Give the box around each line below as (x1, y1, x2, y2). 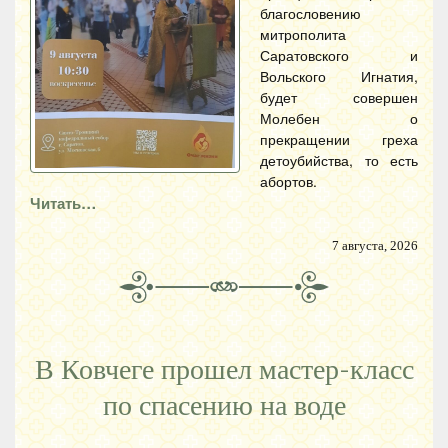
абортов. (260, 170, 341, 191)
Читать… (30, 191, 96, 214)
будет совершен (260, 86, 418, 107)
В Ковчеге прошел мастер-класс (34, 353, 414, 386)
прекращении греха (260, 128, 418, 149)
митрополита (260, 23, 346, 44)
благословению (260, 2, 361, 23)
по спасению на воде (102, 389, 346, 422)
